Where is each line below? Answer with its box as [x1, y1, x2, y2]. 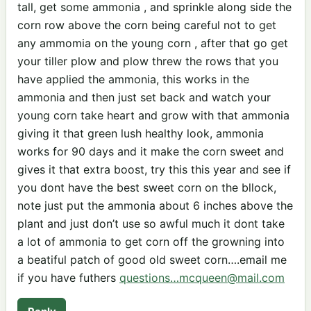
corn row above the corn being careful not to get [17, 17, 276, 32]
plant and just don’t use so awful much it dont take [17, 216, 285, 230]
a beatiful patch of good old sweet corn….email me [17, 252, 287, 267]
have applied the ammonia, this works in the [17, 72, 249, 86]
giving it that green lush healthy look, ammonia [17, 126, 264, 140]
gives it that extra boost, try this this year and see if [17, 162, 291, 176]
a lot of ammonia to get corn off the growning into [17, 234, 285, 249]
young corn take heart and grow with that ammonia [17, 108, 289, 122]
